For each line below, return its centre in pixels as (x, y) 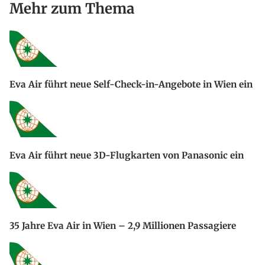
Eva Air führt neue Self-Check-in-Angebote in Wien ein (131, 85)
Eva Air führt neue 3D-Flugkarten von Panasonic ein (127, 155)
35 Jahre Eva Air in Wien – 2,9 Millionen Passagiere (123, 226)
